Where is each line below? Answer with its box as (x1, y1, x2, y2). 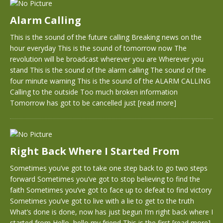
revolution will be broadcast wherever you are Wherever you (10, 54, 204, 64)
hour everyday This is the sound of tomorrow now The (10, 43, 187, 53)
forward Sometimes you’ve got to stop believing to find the (10, 174, 200, 184)
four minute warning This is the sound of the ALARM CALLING (10, 76, 211, 86)
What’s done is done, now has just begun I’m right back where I (10, 207, 213, 217)
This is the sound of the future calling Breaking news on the (10, 32, 202, 42)
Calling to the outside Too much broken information (10, 87, 178, 97)
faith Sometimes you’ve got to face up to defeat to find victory (10, 185, 212, 195)
